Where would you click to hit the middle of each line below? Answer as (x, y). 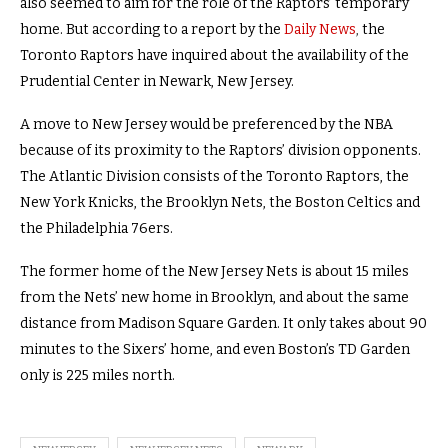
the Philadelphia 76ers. (98, 228)
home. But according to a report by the (150, 29)
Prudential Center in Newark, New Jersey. (157, 81)
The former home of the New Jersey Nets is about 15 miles (214, 271)
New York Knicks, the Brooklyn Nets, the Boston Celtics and (220, 202)
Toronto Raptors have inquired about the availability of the (214, 55)
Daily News (320, 29)
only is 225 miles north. (99, 375)
